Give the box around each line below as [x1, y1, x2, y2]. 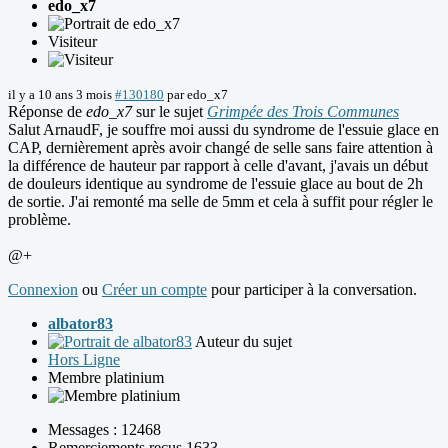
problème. [8, 211, 71, 229]
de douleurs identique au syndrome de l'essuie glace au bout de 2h [8, 175, 423, 193]
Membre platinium [48, 369, 164, 387]
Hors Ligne [48, 351, 120, 369]
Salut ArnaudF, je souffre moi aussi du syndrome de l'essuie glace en [8, 121, 439, 139]
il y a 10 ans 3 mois [8, 87, 112, 103]
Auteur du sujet [195, 333, 292, 351]
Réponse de [8, 103, 86, 121]
